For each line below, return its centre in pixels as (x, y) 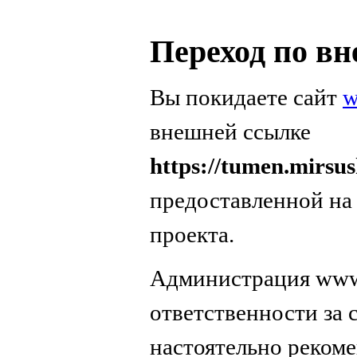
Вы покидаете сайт (246, 97)
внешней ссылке (230, 131)
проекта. (192, 234)
